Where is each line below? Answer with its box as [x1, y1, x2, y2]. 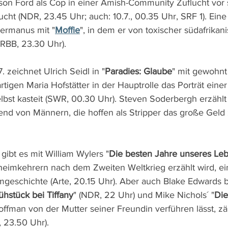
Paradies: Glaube [105, 66, 172, 76]
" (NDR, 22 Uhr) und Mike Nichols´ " [73, 190, 214, 200]
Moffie [55, 25, 80, 35]
